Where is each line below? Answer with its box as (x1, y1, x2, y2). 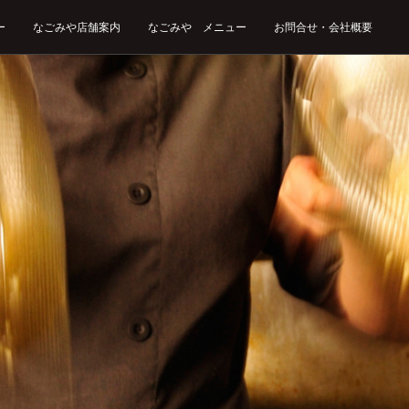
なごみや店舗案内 (33, 21, 121, 34)
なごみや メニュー (148, 21, 246, 34)
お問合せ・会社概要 (274, 21, 372, 34)
